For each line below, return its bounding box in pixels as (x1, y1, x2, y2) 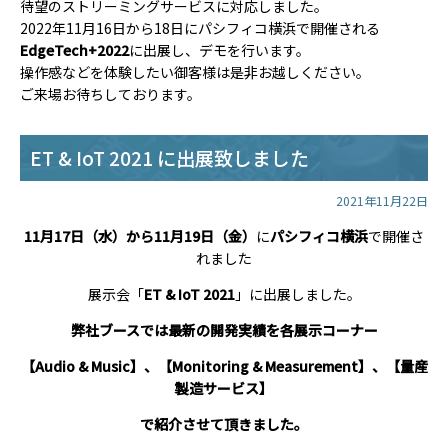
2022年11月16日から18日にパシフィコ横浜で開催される (20, 18, 380, 38)
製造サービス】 (175, 378, 273, 398)
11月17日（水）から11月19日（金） (24, 226, 256, 246)
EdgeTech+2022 (20, 40, 129, 60)
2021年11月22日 (336, 192, 428, 209)
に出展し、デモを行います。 (129, 40, 310, 60)
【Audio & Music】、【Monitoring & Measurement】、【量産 (20, 356, 428, 376)
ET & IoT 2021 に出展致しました (30, 144, 309, 171)
